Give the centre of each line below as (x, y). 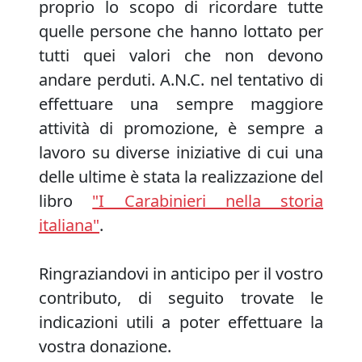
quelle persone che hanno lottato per (181, 31)
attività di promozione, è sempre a (181, 128)
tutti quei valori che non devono (181, 55)
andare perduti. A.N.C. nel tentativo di (181, 80)
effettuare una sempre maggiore (181, 104)
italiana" (69, 225)
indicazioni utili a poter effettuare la (181, 322)
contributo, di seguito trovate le (181, 298)
